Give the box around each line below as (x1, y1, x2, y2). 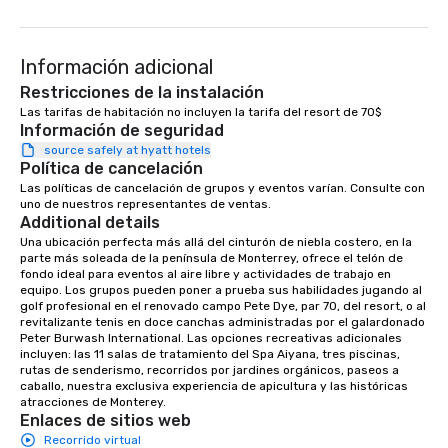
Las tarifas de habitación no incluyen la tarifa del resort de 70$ (20, 105, 381, 120)
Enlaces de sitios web (20, 411, 191, 431)
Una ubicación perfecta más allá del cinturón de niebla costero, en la (20, 235, 412, 250)
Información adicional (20, 55, 213, 80)
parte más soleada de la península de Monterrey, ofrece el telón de (20, 251, 403, 266)
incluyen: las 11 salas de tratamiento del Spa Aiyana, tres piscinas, (20, 347, 400, 362)
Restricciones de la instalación (20, 83, 264, 103)
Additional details (20, 213, 160, 233)
